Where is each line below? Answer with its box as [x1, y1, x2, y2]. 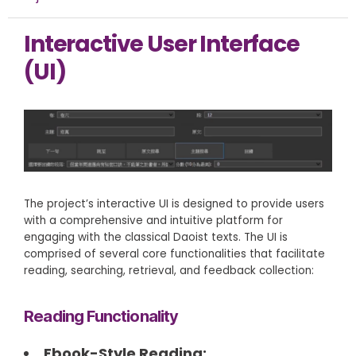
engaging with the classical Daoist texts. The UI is [24, 229, 288, 245]
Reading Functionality [24, 306, 179, 326]
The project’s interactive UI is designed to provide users [24, 195, 324, 211]
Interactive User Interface [24, 29, 300, 60]
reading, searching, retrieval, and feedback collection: [24, 262, 314, 278]
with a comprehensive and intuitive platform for [24, 212, 283, 228]
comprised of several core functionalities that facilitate [24, 246, 325, 261]
